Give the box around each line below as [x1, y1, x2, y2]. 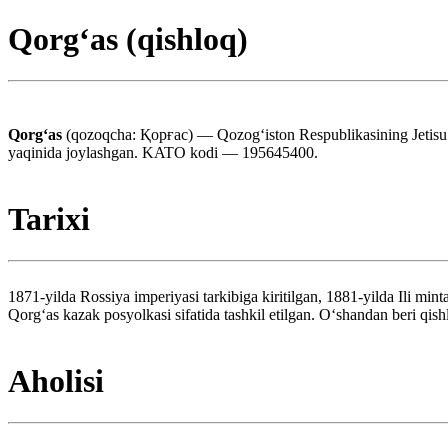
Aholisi [8, 363, 104, 400]
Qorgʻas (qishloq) [8, 21, 248, 58]
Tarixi [8, 201, 90, 238]
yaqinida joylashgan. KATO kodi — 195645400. [8, 143, 318, 161]
